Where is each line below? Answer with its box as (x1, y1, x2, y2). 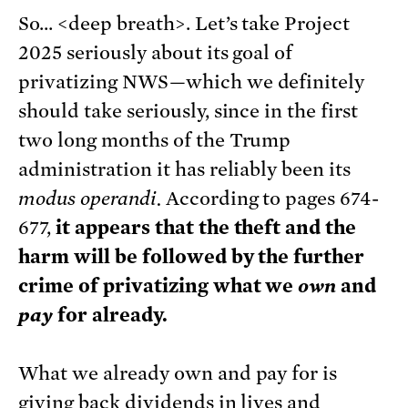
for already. (56, 303, 168, 326)
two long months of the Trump (18, 128, 291, 151)
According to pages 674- (160, 187, 380, 209)
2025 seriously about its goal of (18, 41, 293, 64)
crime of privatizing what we (18, 274, 299, 297)
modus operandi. (18, 187, 161, 209)
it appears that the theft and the (55, 216, 357, 239)
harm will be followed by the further (18, 245, 365, 268)
